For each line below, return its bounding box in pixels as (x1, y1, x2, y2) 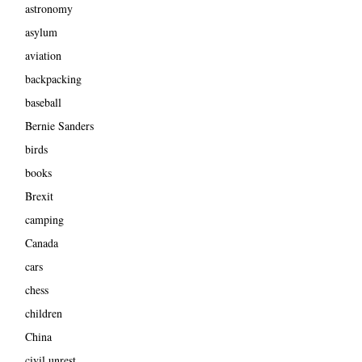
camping (24, 211, 64, 227)
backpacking (24, 70, 82, 86)
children (24, 305, 62, 321)
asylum (24, 23, 57, 40)
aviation (24, 47, 61, 63)
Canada (24, 234, 58, 250)
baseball (24, 94, 61, 110)
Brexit (24, 187, 53, 204)
